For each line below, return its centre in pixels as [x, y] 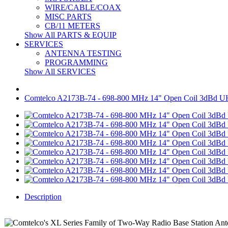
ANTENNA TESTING [83, 53]
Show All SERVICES [60, 72]
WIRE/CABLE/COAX [83, 7]
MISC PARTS [68, 17]
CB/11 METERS [73, 26]
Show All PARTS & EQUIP [70, 35]
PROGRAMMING [76, 62]
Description [43, 197]
